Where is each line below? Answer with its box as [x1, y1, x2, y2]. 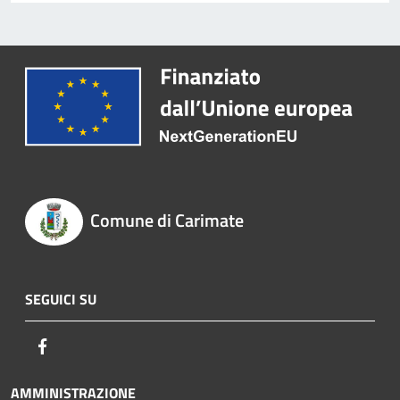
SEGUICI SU [25, 288, 96, 311]
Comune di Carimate [89, 206, 244, 235]
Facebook [53, 335, 108, 357]
